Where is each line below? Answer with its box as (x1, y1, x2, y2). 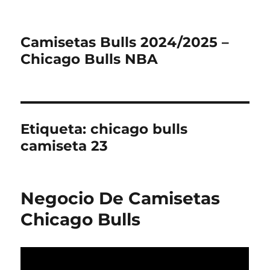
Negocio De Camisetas (20, 188, 221, 209)
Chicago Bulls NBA (20, 51, 159, 67)
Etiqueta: (20, 121, 91, 137)
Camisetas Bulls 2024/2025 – (20, 34, 230, 51)
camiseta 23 (20, 137, 108, 154)
